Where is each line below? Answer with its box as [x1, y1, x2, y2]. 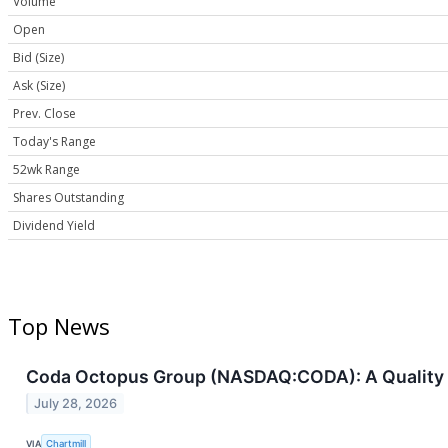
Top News [8, 310, 110, 341]
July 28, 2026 [34, 395, 118, 411]
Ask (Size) [13, 77, 65, 95]
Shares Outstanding [13, 189, 124, 207]
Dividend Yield [13, 217, 95, 235]
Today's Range [13, 133, 96, 151]
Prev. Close [13, 105, 76, 123]
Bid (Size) [13, 49, 64, 67]
